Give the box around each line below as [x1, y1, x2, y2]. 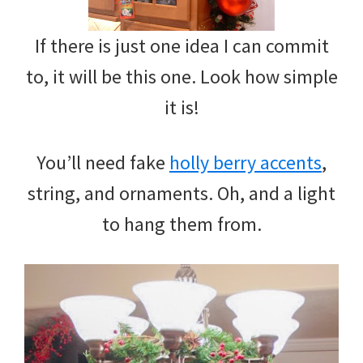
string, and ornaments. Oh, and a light [28, 180, 335, 206]
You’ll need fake [36, 149, 169, 175]
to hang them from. [101, 211, 262, 237]
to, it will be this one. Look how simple [25, 63, 338, 89]
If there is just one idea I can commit [34, 32, 329, 58]
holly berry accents [169, 149, 322, 175]
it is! [164, 94, 199, 120]
